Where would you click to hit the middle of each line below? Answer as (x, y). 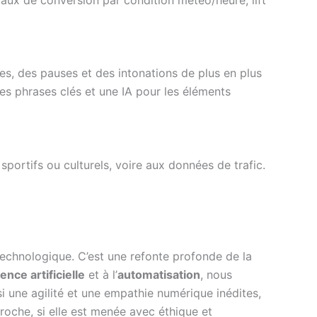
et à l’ (101, 275)
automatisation (159, 275)
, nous (216, 275)
